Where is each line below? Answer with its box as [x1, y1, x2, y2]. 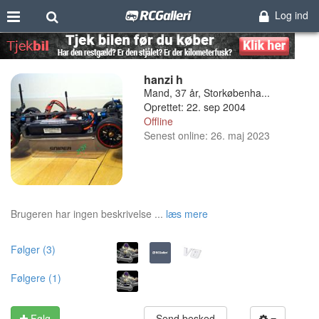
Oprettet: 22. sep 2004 [143, 100, 246, 114]
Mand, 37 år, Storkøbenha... [143, 85, 270, 100]
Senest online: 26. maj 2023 [143, 128, 270, 142]
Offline [143, 114, 173, 128]
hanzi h [143, 71, 183, 88]
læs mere [166, 206, 208, 221]
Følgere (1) [11, 270, 61, 285]
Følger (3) [11, 241, 56, 256]
